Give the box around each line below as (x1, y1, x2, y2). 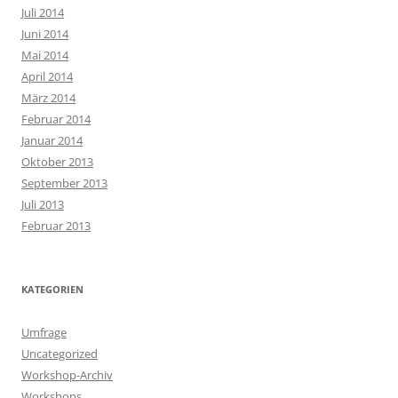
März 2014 (21, 89, 76, 106)
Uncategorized (21, 345, 98, 362)
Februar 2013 (21, 217, 91, 234)
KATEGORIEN (21, 282, 84, 296)
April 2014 (21, 68, 73, 84)
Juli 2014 (21, 4, 64, 20)
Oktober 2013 (21, 153, 93, 170)
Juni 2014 (21, 25, 68, 42)
